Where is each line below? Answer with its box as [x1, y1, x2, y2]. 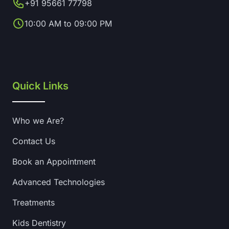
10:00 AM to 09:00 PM [25, 18, 112, 29]
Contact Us [12, 136, 55, 146]
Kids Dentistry [12, 218, 66, 228]
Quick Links [12, 80, 68, 92]
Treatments [12, 197, 55, 208]
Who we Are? [12, 116, 64, 126]
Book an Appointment [12, 156, 96, 167]
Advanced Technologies [12, 177, 105, 187]
